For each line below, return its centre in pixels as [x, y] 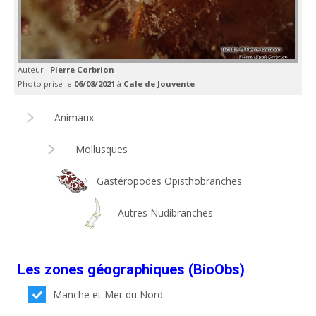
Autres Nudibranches [165, 213]
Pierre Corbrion [82, 69]
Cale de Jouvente [159, 84]
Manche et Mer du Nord [108, 294]
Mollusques [102, 149]
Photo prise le [46, 84]
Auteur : [34, 69]
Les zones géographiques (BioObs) [131, 269]
